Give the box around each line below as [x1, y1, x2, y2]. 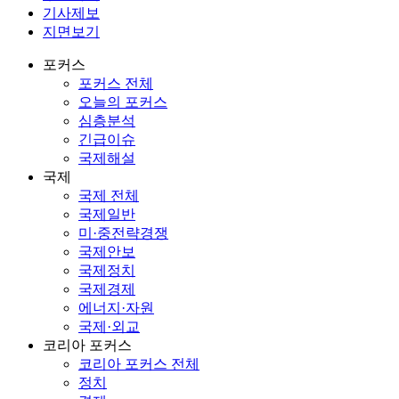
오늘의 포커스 [78, 94, 167, 110]
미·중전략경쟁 [78, 224, 168, 240]
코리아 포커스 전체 [78, 355, 199, 371]
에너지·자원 [78, 299, 154, 315]
